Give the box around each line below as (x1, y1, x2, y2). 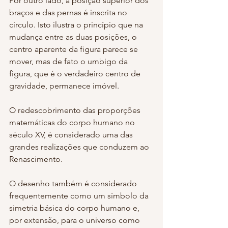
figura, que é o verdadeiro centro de (9, 68, 142, 78)
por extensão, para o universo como (9, 215, 142, 225)
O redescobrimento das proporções (9, 105, 142, 115)
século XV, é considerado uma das (9, 129, 135, 139)
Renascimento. (9, 154, 63, 164)
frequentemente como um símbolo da (9, 190, 151, 201)
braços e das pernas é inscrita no (9, 7, 129, 17)
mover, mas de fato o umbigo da (9, 56, 130, 66)
